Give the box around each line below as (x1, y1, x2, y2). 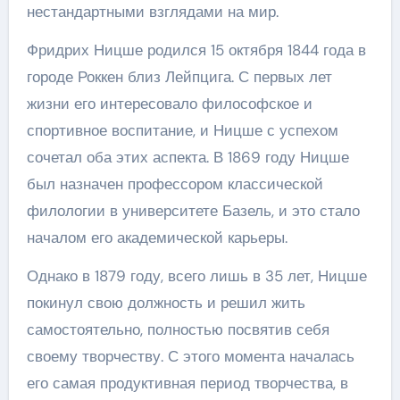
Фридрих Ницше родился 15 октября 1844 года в (26, 39, 366, 60)
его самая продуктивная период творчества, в (26, 372, 348, 393)
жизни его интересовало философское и (26, 93, 312, 113)
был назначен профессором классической (26, 173, 323, 194)
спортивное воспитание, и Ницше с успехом (26, 120, 338, 140)
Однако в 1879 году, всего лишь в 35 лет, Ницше (26, 265, 367, 286)
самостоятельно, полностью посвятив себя (26, 319, 329, 339)
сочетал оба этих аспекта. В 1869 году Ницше (26, 146, 349, 167)
